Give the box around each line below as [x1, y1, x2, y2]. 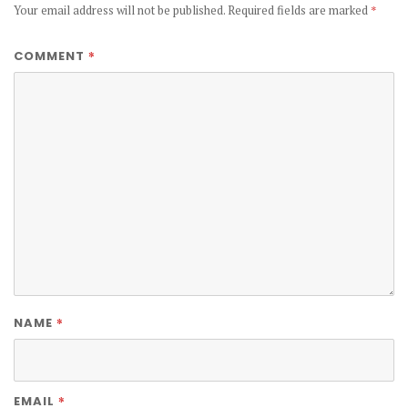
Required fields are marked [228, 2, 371, 18]
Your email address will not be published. [14, 2, 225, 18]
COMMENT [14, 47, 88, 65]
